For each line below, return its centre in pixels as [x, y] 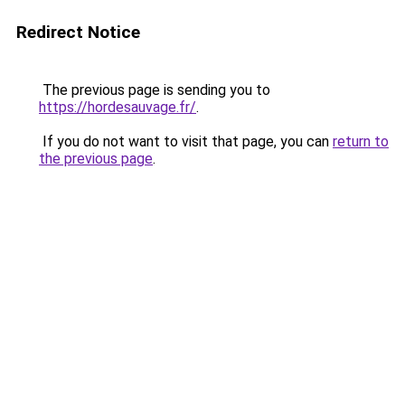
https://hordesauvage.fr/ [118, 107]
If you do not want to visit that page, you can [186, 141]
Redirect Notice [78, 32]
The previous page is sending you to [155, 90]
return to [361, 141]
